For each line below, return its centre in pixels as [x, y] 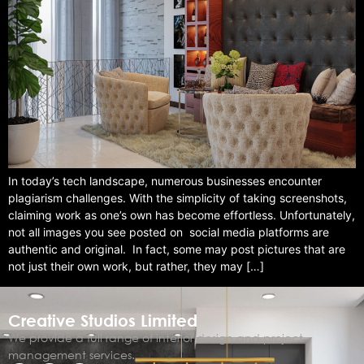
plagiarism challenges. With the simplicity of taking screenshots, [178, 198]
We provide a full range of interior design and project [156, 338]
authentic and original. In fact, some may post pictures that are [177, 249]
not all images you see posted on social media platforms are [169, 232]
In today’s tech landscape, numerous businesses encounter [165, 181]
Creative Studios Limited [103, 321]
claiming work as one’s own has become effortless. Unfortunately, [182, 215]
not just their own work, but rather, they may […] [136, 266]
